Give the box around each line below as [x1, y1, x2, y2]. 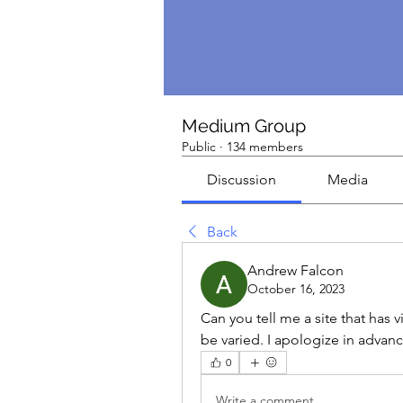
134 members [227, 139, 303, 155]
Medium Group [182, 115, 306, 137]
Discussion [207, 171, 277, 188]
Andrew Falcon [247, 262, 344, 279]
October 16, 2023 [247, 281, 345, 297]
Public [182, 139, 216, 155]
